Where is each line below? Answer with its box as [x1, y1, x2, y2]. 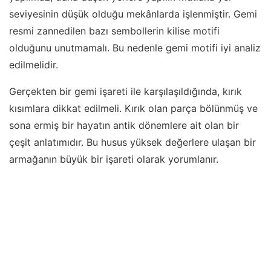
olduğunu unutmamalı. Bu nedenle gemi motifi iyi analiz [9, 42, 261, 54]
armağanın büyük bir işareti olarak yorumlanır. [9, 153, 218, 166]
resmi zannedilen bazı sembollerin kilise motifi [9, 25, 220, 38]
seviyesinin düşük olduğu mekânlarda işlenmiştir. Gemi [9, 8, 257, 21]
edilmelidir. [9, 59, 58, 71]
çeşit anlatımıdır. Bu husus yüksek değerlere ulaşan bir [9, 136, 256, 149]
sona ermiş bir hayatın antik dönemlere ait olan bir [9, 119, 239, 132]
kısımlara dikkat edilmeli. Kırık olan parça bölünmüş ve [9, 102, 258, 115]
